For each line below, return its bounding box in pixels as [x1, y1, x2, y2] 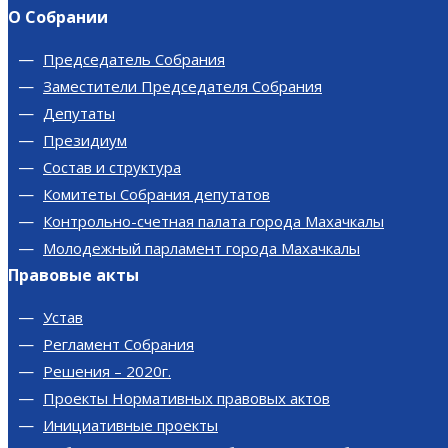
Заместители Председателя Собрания [43, 76, 322, 96]
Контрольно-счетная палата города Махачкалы [43, 211, 384, 231]
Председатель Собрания [43, 49, 225, 69]
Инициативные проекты [43, 415, 218, 435]
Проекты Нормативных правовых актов [43, 388, 330, 408]
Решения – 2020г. [43, 361, 171, 381]
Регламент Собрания [43, 334, 194, 354]
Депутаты [43, 103, 115, 123]
